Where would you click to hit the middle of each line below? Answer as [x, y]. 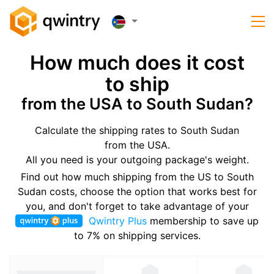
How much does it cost [137, 63]
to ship [137, 84]
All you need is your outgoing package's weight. [137, 160]
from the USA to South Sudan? [137, 104]
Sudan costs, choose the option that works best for [137, 191]
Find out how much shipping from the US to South [137, 177]
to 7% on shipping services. [137, 235]
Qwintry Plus [118, 221]
